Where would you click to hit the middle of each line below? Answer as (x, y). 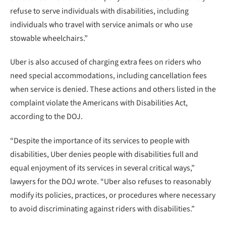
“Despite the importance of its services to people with (100, 141)
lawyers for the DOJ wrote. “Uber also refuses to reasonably (110, 182)
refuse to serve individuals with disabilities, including (99, 11)
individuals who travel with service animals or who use (101, 24)
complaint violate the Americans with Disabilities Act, (99, 103)
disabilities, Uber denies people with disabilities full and (104, 155)
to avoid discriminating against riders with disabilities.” (102, 209)
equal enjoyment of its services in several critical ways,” (102, 168)
